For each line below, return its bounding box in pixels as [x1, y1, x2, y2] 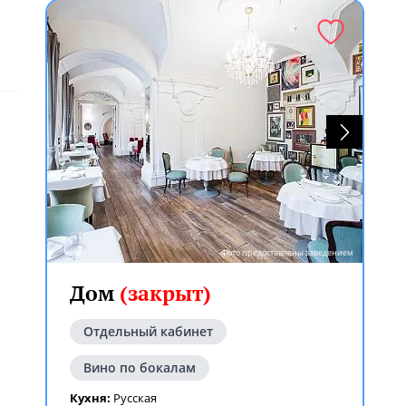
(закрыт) [120, 279, 211, 307]
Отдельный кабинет [83, 323, 213, 340]
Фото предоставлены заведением [221, 246, 353, 258]
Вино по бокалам [83, 359, 196, 376]
